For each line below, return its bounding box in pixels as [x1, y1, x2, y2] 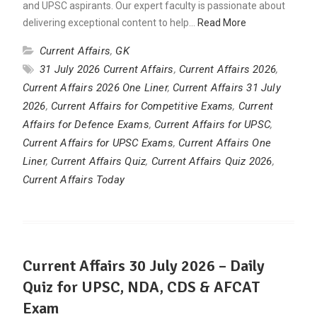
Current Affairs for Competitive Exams [50, 100, 234, 113]
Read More [197, 17, 246, 29]
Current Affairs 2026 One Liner [22, 81, 168, 95]
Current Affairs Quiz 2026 [151, 155, 272, 168]
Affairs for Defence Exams [22, 118, 149, 132]
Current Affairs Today [22, 173, 125, 187]
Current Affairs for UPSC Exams [22, 137, 173, 150]
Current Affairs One [178, 137, 271, 150]
